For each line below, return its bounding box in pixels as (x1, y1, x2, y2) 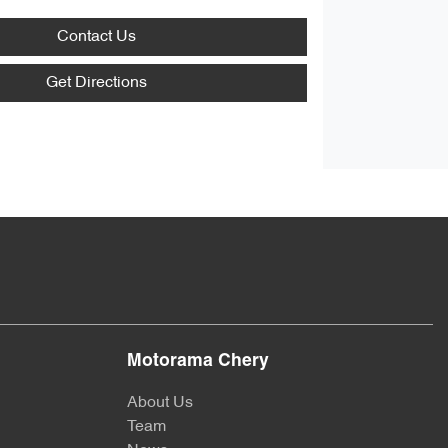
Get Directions (45, 74, 147, 91)
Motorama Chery (127, 353, 269, 371)
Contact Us (56, 28, 136, 45)
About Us (127, 395, 193, 412)
